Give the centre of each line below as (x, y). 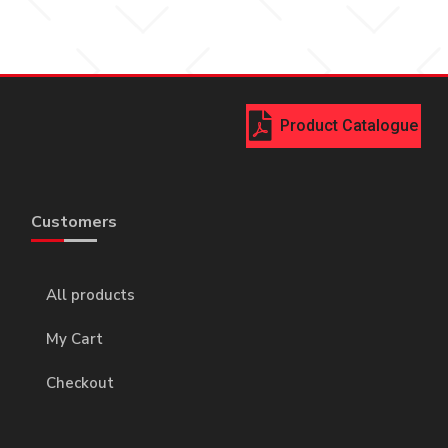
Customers (73, 222)
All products (90, 294)
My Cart (74, 338)
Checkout (79, 382)
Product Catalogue (349, 126)
